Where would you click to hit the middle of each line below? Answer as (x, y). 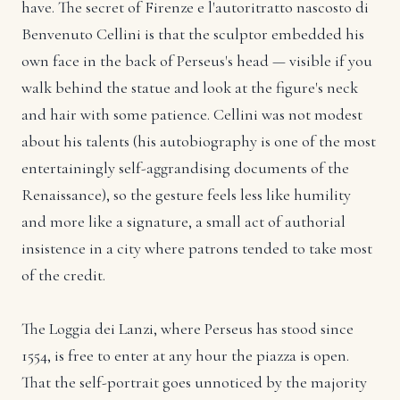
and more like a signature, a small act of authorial (183, 221)
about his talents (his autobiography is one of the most (199, 141)
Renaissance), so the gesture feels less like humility (186, 194)
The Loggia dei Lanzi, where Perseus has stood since (187, 328)
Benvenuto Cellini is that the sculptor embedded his (193, 33)
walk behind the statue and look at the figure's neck (190, 87)
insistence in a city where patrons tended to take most (197, 248)
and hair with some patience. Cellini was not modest (192, 114)
